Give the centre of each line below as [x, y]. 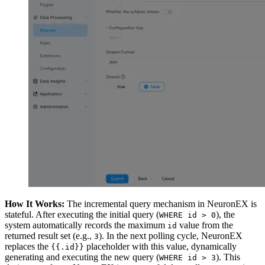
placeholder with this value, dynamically [160, 247]
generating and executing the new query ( [82, 257]
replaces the [28, 247]
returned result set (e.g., [49, 236]
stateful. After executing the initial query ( [82, 215]
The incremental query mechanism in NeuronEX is [161, 204]
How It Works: [35, 204]
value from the [205, 225]
